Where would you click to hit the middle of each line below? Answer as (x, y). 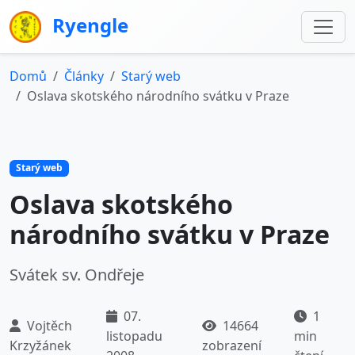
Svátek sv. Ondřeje (77, 274)
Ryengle (88, 25)
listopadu (135, 336)
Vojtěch (48, 326)
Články (84, 76)
